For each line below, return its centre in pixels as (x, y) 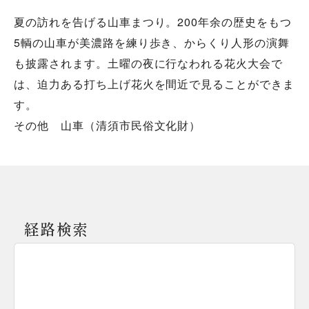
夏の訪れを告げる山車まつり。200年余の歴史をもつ (153, 21)
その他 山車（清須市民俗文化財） (108, 125)
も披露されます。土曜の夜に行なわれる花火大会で (149, 63)
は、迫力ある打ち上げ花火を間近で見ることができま (154, 83)
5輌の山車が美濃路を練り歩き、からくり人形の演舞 (152, 42)
